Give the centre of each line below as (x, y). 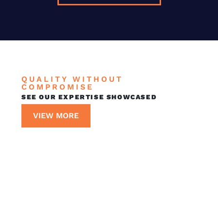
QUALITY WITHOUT (72, 79)
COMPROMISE (58, 87)
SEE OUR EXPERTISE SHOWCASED (89, 97)
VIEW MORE (56, 116)
